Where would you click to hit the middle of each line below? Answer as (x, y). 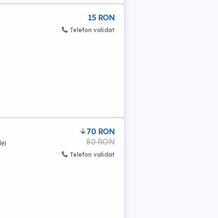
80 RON (100, 142)
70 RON (100, 131)
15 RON (101, 18)
